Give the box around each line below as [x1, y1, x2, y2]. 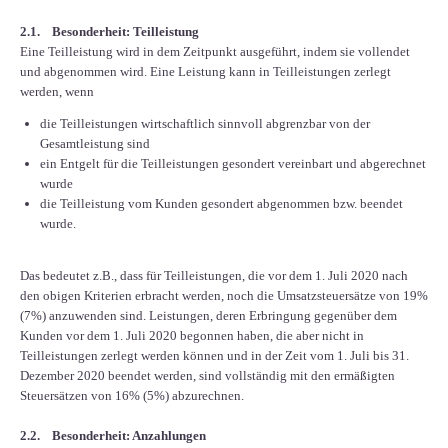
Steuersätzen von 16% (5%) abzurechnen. [20, 388, 244, 404]
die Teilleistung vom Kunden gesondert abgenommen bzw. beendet [40, 196, 403, 212]
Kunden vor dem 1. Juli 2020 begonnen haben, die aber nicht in [20, 328, 364, 344]
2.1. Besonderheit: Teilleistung [20, 24, 199, 40]
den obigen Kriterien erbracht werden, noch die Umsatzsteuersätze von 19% [20, 288, 428, 304]
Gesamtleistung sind [40, 136, 150, 152]
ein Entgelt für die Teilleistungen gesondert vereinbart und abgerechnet [40, 156, 426, 172]
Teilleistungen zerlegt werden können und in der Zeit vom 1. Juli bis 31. [20, 348, 409, 364]
